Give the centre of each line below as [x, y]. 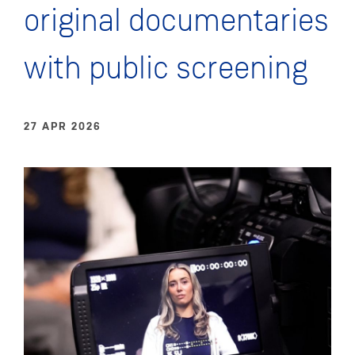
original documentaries [176, 22]
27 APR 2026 [63, 126]
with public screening [166, 69]
